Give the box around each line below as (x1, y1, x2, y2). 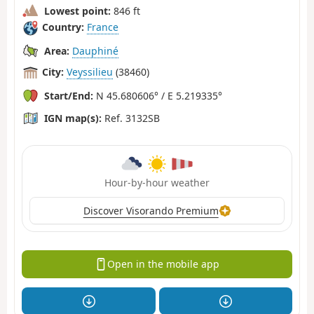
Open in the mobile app (107, 257, 219, 271)
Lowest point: (44, 4, 111, 18)
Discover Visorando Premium (83, 203, 219, 217)
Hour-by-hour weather (104, 175, 210, 189)
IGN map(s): (44, 111, 102, 125)
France (87, 20, 118, 34)
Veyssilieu (67, 65, 113, 79)
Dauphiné (72, 43, 118, 57)
